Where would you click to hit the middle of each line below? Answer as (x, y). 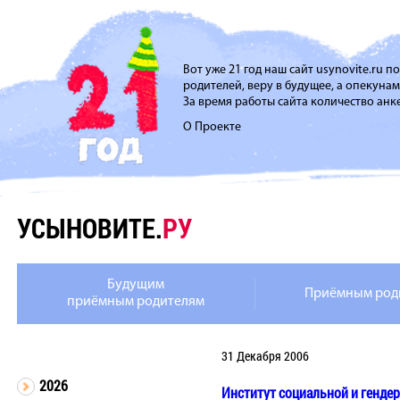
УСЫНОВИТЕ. (90, 228)
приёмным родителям (135, 302)
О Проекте (212, 127)
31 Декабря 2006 (266, 356)
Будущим (135, 285)
